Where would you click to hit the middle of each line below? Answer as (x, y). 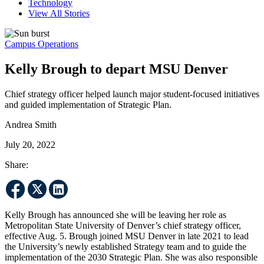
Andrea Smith (31, 124)
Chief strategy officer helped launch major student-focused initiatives (132, 94)
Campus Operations (42, 44)
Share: (16, 164)
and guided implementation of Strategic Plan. (88, 104)
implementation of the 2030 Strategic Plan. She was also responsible (131, 257)
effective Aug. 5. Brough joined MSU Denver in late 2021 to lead (127, 236)
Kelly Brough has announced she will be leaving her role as (115, 214)
